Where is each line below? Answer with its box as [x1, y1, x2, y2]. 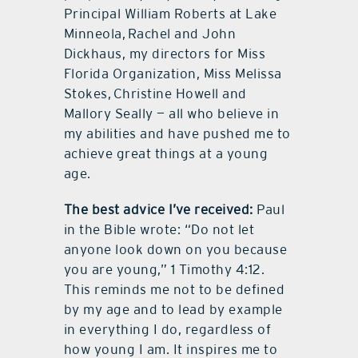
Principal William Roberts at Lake [63, 6, 277, 22]
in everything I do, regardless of [63, 321, 272, 338]
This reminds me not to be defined [63, 281, 285, 298]
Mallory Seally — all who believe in [63, 105, 280, 122]
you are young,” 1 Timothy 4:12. [63, 261, 265, 278]
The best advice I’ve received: [63, 201, 253, 218]
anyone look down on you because [63, 241, 288, 258]
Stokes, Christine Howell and [63, 86, 247, 102]
